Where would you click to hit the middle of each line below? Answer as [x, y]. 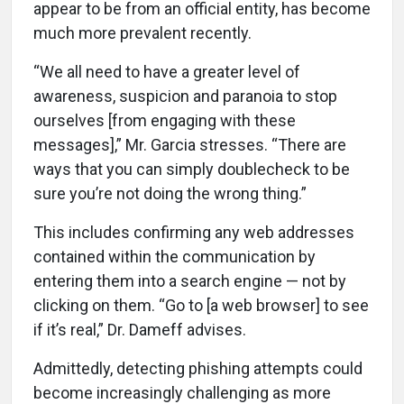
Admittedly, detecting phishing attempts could [198, 368]
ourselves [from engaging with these [165, 120]
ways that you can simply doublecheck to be [192, 169]
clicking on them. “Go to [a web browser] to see [201, 305]
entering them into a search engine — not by [190, 280]
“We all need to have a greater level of [167, 71]
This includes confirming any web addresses [194, 232]
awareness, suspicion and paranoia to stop [185, 96]
